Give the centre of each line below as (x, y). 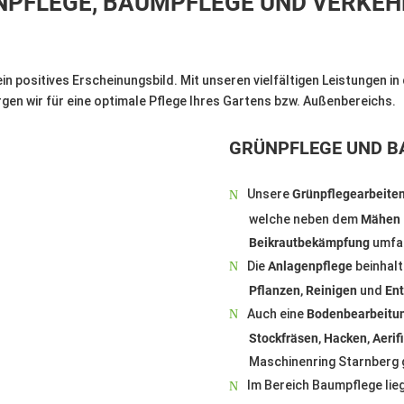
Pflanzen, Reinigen (303, 290)
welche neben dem (304, 219)
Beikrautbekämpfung (309, 242)
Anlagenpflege (310, 266)
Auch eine (276, 313)
